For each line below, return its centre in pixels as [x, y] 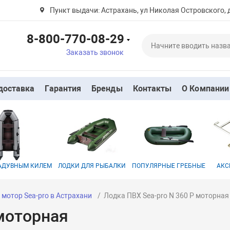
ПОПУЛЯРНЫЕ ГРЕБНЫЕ [169, 166]
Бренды [107, 89]
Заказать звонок [95, 52]
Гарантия [63, 89]
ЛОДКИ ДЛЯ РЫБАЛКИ [92, 166]
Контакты [152, 89]
